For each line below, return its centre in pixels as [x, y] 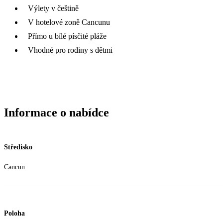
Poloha [14, 214]
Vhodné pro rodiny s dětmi [70, 50]
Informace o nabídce [56, 112]
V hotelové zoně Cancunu [69, 22]
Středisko [18, 147]
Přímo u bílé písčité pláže [67, 36]
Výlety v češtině [53, 8]
